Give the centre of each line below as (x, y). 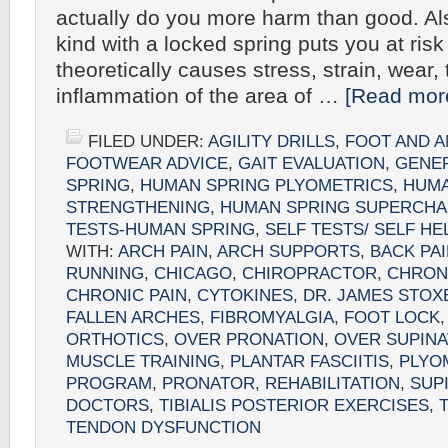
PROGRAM (109, 383)
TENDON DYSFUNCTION (163, 427)
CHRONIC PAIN (126, 295)
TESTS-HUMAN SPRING (160, 229)
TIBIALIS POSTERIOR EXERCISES (294, 405)
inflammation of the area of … (200, 96)
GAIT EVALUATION (311, 163)
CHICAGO (193, 273)
